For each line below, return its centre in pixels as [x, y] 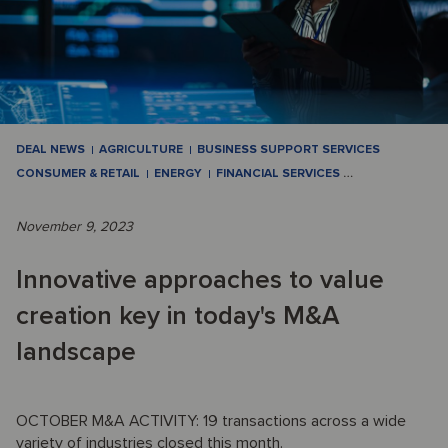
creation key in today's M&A [178, 316]
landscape [76, 352]
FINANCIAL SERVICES [279, 174]
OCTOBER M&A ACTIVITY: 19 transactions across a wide [211, 421]
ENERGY [178, 174]
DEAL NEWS [50, 150]
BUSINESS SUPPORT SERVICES [288, 150]
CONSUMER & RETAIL [78, 174]
